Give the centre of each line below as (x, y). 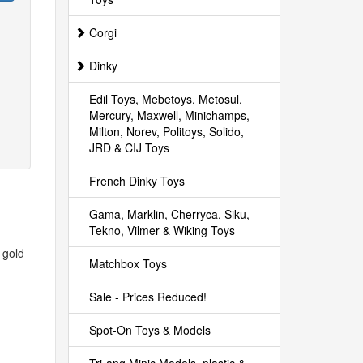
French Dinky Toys (137, 181)
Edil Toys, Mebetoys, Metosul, (165, 99)
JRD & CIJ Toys (129, 147)
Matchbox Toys (128, 263)
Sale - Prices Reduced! (147, 297)
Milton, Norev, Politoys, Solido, (166, 131)
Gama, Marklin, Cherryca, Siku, (169, 214)
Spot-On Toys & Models (149, 330)
